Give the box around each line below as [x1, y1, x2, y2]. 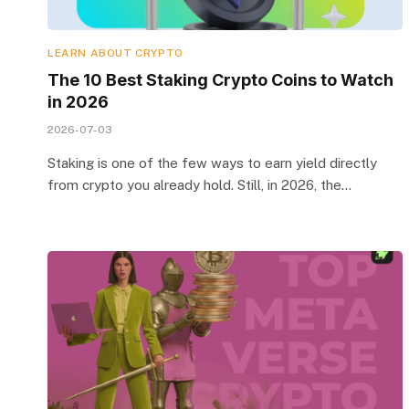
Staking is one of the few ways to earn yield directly [47, 154, 377, 171]
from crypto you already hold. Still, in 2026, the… [47, 176, 351, 193]
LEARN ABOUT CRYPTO [47, 46, 184, 59]
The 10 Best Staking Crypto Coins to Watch [47, 69, 393, 89]
